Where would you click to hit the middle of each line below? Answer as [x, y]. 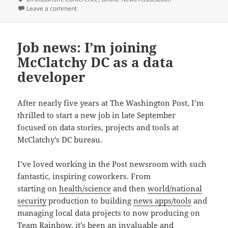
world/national [175, 189]
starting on [38, 189]
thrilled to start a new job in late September [97, 115]
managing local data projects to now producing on [109, 213]
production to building [90, 201]
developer [52, 77]
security [32, 201]
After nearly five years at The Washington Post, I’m [111, 103]
